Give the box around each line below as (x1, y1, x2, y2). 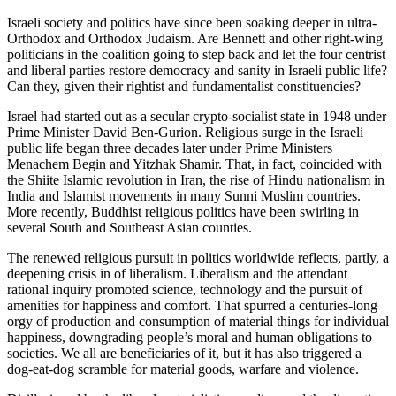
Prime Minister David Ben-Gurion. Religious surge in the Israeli (7, 124, 363, 140)
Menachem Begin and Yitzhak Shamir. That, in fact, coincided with (7, 156, 382, 171)
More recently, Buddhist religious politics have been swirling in (7, 203, 359, 219)
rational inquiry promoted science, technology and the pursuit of (7, 281, 362, 297)
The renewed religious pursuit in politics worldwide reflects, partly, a (7, 249, 389, 265)
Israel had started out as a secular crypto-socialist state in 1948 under (7, 108, 386, 124)
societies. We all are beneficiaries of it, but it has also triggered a (7, 345, 362, 361)
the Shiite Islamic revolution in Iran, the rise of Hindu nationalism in (7, 171, 385, 187)
